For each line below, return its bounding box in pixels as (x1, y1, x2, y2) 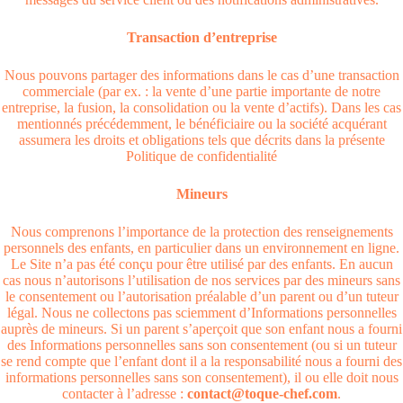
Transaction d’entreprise (126, 30, 277, 45)
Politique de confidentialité (126, 148, 277, 164)
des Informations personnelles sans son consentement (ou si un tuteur (6, 337, 397, 353)
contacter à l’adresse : (62, 386, 187, 401)
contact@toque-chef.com (187, 386, 337, 401)
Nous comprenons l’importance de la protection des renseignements (10, 224, 393, 239)
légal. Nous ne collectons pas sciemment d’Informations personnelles (6, 305, 397, 320)
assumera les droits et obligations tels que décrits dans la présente (18, 132, 385, 148)
